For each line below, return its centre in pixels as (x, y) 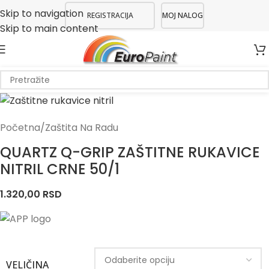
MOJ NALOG (183, 15)
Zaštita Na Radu (82, 128)
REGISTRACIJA (110, 15)
